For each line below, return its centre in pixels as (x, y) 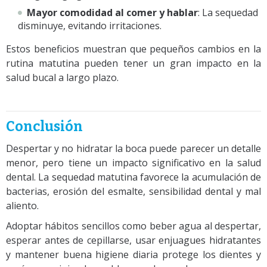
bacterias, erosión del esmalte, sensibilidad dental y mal (133, 191)
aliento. (22, 205)
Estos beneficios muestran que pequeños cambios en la (133, 49)
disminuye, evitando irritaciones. (90, 25)
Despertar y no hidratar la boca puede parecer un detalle (133, 148)
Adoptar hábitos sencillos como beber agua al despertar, (133, 226)
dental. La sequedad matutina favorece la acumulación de (133, 177)
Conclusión (44, 126)
